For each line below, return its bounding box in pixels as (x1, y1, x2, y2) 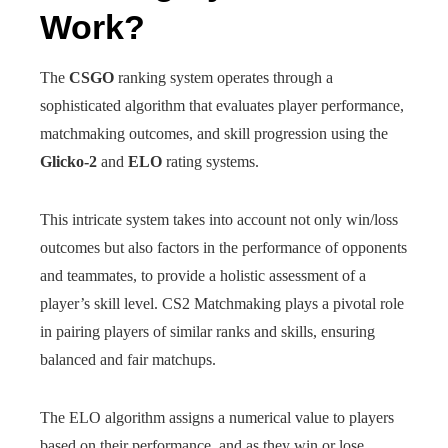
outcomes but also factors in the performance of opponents (40, 239, 407, 256)
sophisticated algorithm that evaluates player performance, (40, 97, 404, 114)
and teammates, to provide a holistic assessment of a (40, 267, 366, 284)
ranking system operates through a (114, 69, 333, 86)
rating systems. (162, 153, 259, 170)
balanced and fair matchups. (40, 351, 216, 368)
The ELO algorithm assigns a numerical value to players (40, 409, 394, 426)
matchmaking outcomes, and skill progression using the (40, 125, 388, 142)
